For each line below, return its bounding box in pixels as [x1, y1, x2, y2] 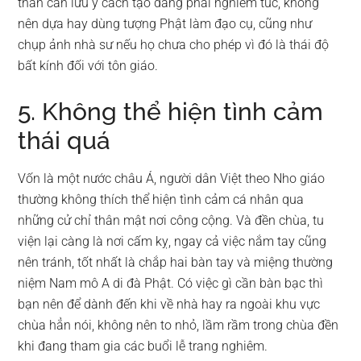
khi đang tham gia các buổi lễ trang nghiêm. [18, 338, 268, 354]
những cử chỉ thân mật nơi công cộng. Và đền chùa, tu [18, 212, 325, 228]
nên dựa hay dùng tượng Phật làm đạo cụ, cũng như [18, 15, 313, 31]
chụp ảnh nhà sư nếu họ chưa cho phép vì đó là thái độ [18, 36, 330, 52]
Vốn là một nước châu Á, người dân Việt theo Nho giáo [18, 170, 326, 186]
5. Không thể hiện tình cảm [18, 97, 324, 126]
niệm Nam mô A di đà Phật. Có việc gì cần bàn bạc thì [18, 275, 324, 291]
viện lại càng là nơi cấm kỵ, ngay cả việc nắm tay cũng [18, 233, 327, 249]
